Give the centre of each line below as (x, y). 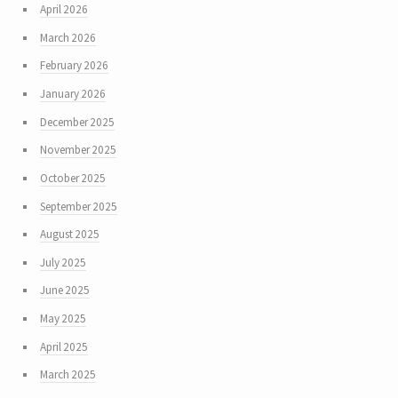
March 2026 (68, 37)
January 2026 (72, 93)
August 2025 (69, 235)
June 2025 (64, 291)
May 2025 (63, 319)
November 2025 (78, 150)
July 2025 (63, 262)
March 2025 (68, 375)
